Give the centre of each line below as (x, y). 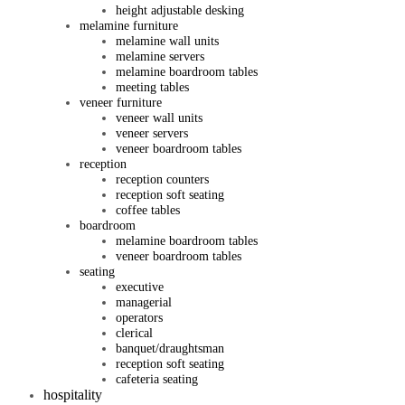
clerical (134, 333)
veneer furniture (121, 102)
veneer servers (152, 133)
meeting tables (152, 87)
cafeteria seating (157, 379)
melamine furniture (129, 25)
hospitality (73, 394)
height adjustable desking (180, 10)
